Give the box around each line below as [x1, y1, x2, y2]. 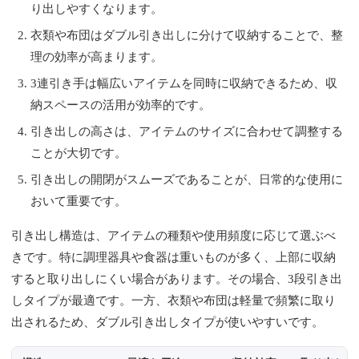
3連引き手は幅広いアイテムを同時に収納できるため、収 [30, 76, 338, 90]
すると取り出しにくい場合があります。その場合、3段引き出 [11, 272, 343, 285]
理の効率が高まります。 [30, 50, 163, 63]
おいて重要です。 [30, 194, 127, 208]
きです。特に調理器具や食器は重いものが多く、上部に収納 [11, 250, 337, 264]
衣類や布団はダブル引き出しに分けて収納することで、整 [30, 28, 344, 42]
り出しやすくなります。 [30, 2, 163, 15]
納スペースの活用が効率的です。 [30, 98, 212, 111]
